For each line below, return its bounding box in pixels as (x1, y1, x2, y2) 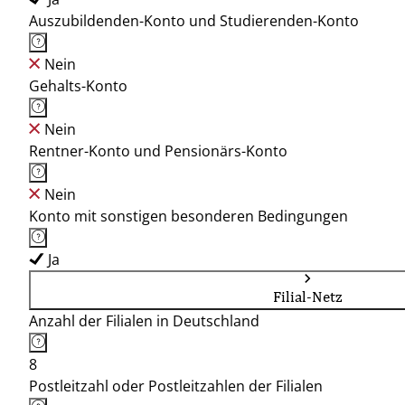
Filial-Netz (272, 287, 343, 306)
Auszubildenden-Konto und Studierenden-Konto (29, 11, 359, 31)
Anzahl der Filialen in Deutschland (29, 311, 259, 331)
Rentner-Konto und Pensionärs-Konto (29, 141, 287, 161)
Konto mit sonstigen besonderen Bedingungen (29, 206, 348, 226)
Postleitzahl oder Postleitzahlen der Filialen (29, 376, 323, 396)
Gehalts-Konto (29, 76, 127, 96)
